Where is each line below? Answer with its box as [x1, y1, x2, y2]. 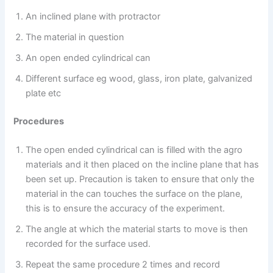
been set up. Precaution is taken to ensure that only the [26, 174, 255, 185]
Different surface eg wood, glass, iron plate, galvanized [26, 73, 253, 85]
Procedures [13, 115, 65, 127]
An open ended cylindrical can [26, 52, 151, 64]
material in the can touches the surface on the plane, [26, 188, 243, 200]
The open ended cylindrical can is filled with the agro [26, 144, 243, 156]
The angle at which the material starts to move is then [26, 224, 249, 235]
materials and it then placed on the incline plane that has [26, 159, 260, 171]
